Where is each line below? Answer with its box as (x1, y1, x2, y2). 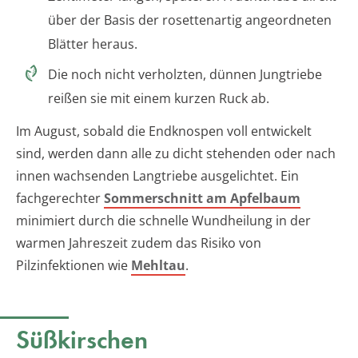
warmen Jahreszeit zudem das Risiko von (16, 233, 261, 252)
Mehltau (131, 256, 185, 274)
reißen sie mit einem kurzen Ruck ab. (48, 89, 269, 107)
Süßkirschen (16, 323, 148, 356)
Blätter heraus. (48, 34, 137, 53)
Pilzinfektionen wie (16, 256, 131, 274)
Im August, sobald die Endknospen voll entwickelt (16, 121, 312, 140)
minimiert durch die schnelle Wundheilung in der (16, 211, 311, 229)
